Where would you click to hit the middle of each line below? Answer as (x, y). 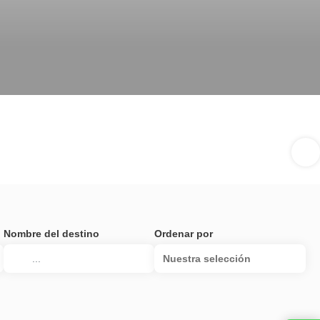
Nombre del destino (51, 234)
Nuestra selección (207, 259)
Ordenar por (184, 234)
